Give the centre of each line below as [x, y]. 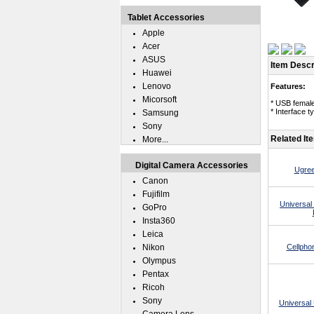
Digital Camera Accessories [192, 165]
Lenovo [157, 86]
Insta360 [159, 221]
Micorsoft [159, 100]
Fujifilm [156, 194]
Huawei [157, 73]
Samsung [161, 113]
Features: [288, 86]
